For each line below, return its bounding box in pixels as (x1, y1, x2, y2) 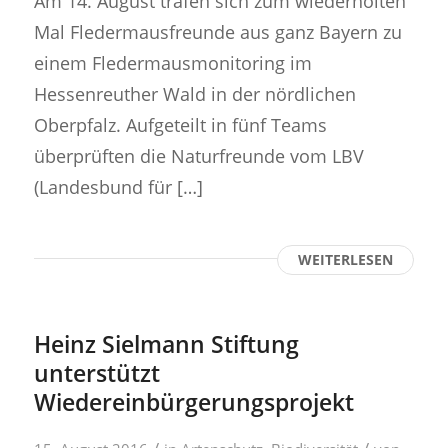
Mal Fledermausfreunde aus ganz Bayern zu (33, 18, 402, 44)
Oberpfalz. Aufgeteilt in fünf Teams (33, 111, 327, 137)
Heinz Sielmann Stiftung (33, 327, 299, 360)
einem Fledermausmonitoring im (33, 49, 312, 75)
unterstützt (33, 356, 160, 389)
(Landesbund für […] (33, 173, 203, 199)
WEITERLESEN (298, 249, 394, 269)
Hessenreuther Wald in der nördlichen (33, 80, 356, 106)
